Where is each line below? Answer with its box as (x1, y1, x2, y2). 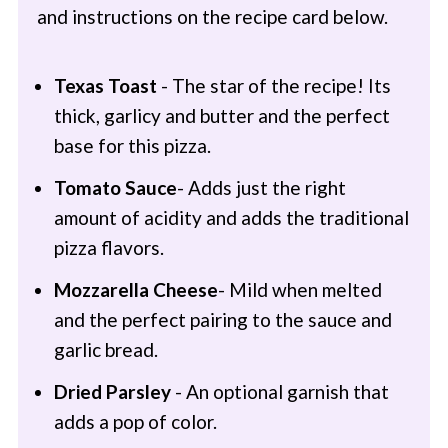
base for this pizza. (53, 134, 211, 157)
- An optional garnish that (174, 380, 389, 403)
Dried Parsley (53, 380, 175, 403)
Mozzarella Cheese (53, 278, 218, 301)
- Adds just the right (176, 176, 346, 199)
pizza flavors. (53, 236, 164, 259)
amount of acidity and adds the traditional (53, 206, 409, 229)
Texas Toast (53, 74, 161, 97)
